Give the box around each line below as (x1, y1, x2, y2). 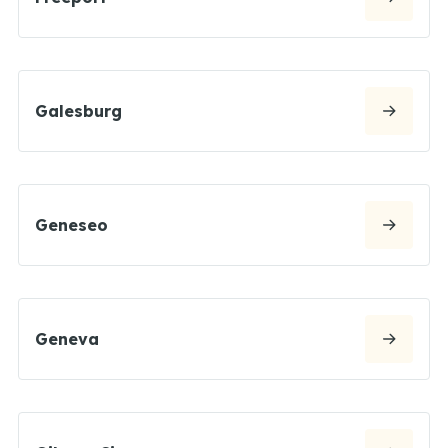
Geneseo (35, 214, 108, 235)
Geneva (35, 328, 99, 349)
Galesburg (35, 100, 122, 121)
